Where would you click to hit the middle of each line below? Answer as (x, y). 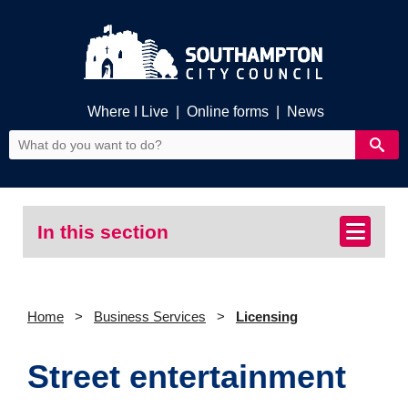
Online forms (227, 112)
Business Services (150, 316)
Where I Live (128, 112)
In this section (103, 231)
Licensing (267, 316)
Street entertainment (187, 376)
